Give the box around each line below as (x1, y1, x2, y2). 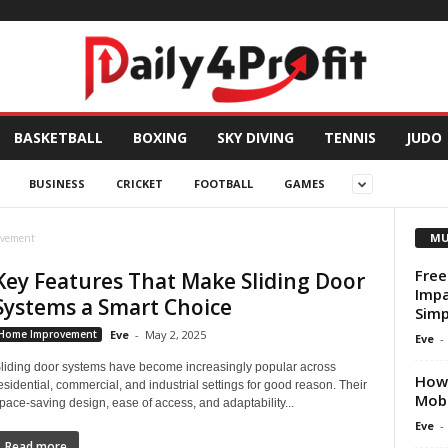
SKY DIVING (216, 128, 294, 147)
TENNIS (323, 128, 376, 147)
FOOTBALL (193, 175, 253, 191)
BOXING (132, 128, 187, 147)
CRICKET (115, 175, 163, 191)
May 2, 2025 (144, 327, 206, 342)
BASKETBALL (13, 128, 103, 147)
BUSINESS (28, 175, 85, 191)
